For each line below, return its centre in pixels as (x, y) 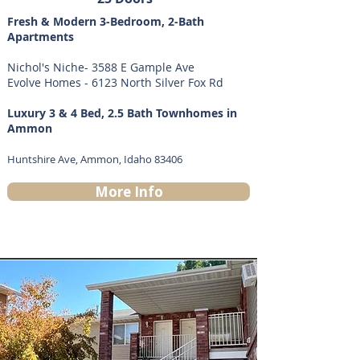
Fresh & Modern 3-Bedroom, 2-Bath (106, 21)
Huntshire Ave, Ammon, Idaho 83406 (95, 159)
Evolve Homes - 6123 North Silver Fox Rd (115, 82)
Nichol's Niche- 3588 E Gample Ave (101, 67)
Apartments (41, 37)
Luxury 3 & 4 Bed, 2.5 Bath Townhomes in (122, 113)
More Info (129, 192)
